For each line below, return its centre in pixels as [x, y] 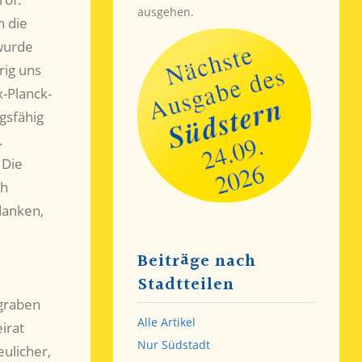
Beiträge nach [196, 261]
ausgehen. [165, 12]
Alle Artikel [166, 322]
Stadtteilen [185, 285]
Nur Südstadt [173, 345]
